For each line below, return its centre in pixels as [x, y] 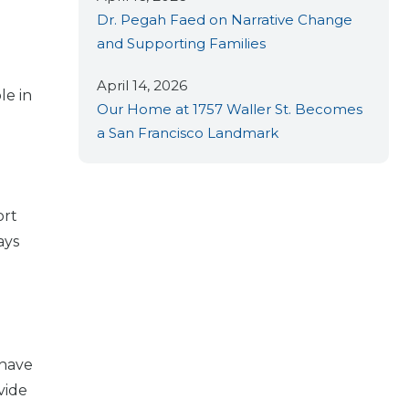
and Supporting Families [181, 43]
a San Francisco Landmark [188, 132]
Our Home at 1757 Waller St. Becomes [230, 109]
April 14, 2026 [142, 85]
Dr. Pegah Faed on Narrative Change [225, 19]
